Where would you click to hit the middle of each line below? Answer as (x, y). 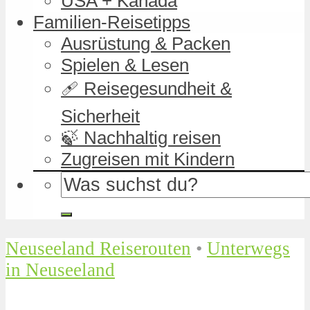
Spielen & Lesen (125, 65)
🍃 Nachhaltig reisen (141, 137)
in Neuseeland (60, 270)
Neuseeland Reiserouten (98, 248)
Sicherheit (100, 116)
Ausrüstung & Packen (146, 43)
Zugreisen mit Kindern (148, 159)
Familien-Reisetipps (112, 22)
